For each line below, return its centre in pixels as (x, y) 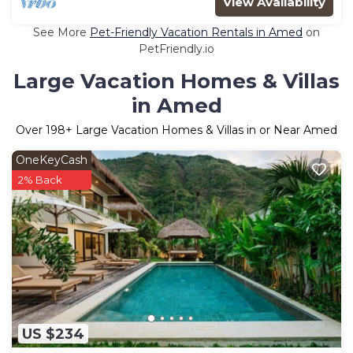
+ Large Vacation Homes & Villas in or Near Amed (201, 130)
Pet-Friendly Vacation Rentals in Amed (196, 32)
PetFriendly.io (176, 48)
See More (61, 32)
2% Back (40, 179)
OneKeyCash (52, 160)
